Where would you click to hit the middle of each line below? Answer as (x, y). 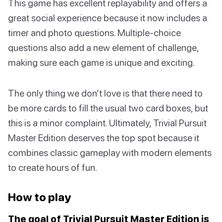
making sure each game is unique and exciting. (101, 62)
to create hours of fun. (53, 167)
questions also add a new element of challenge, (103, 48)
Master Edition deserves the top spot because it (104, 138)
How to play (40, 197)
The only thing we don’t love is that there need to (105, 93)
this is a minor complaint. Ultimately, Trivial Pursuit (107, 123)
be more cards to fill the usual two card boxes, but (108, 108)
